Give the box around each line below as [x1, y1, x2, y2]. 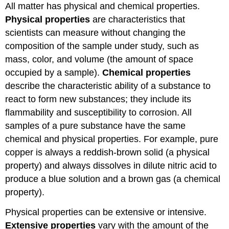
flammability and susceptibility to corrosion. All [5, 107, 192, 118]
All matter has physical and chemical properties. [5, 1, 200, 12]
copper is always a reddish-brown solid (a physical [5, 147, 210, 158]
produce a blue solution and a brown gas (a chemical [5, 174, 221, 185]
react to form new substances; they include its [5, 94, 192, 105]
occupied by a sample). [5, 67, 103, 78]
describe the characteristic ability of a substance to [5, 81, 211, 91]
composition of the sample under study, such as [5, 41, 199, 52]
